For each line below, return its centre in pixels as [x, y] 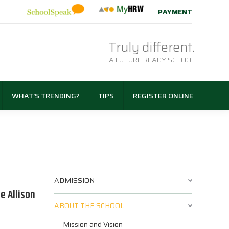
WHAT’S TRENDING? [45, 96]
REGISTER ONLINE [163, 96]
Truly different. [152, 48]
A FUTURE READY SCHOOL [152, 60]
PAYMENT [175, 12]
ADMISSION [74, 181]
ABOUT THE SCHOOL [89, 206]
